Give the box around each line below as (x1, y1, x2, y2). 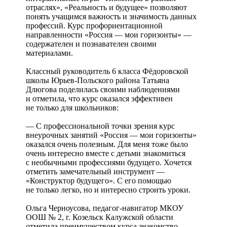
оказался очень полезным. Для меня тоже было (26, 139, 188, 148)
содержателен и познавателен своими (26, 39, 157, 48)
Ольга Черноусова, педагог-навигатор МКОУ (26, 203, 183, 212)
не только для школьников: (26, 103, 119, 112)
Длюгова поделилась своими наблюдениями (26, 85, 180, 94)
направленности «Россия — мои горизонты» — (26, 30, 192, 39)
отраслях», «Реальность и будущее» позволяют (26, 3, 187, 12)
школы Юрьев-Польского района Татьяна (26, 75, 169, 85)
